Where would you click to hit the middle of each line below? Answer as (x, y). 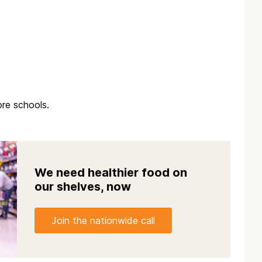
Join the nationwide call (103, 221)
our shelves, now (83, 187)
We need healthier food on (111, 173)
